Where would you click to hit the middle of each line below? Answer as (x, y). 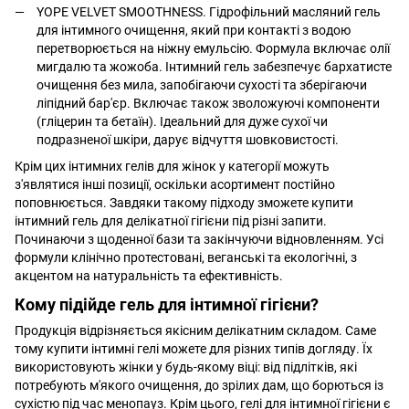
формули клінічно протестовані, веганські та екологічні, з (186, 257)
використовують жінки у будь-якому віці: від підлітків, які (186, 367)
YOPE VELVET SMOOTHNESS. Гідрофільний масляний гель (209, 12)
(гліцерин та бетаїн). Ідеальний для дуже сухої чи (182, 122)
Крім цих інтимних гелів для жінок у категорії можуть (172, 166)
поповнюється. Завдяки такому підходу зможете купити (184, 202)
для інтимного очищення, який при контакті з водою (194, 31)
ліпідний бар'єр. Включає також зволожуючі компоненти (208, 104)
